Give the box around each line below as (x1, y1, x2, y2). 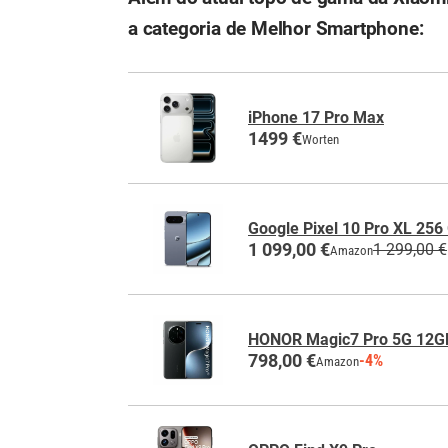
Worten (302, 131, 339, 147)
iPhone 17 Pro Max (248, 107, 384, 127)
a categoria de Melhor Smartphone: (128, 17, 424, 40)
